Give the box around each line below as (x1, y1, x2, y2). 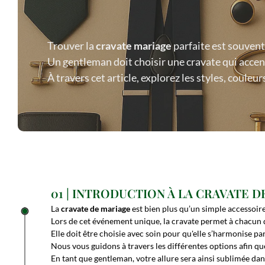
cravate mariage (96, 38, 172, 52)
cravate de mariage (61, 203, 130, 214)
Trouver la (47, 38, 96, 52)
